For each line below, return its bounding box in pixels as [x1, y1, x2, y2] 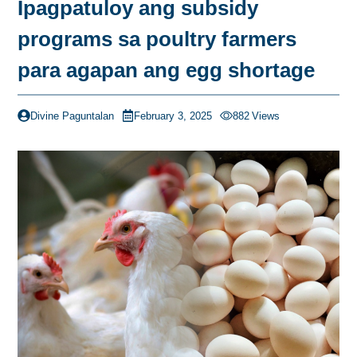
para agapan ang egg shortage [18, 58, 315, 83]
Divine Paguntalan [29, 109, 114, 122]
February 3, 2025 [134, 109, 213, 122]
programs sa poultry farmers [18, 27, 296, 52]
